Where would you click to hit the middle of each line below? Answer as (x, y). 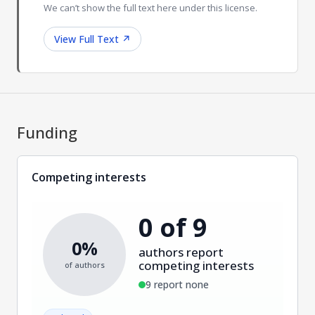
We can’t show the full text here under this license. (150, 8)
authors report (181, 252)
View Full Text (86, 39)
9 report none (177, 285)
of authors (84, 265)
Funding (47, 132)
